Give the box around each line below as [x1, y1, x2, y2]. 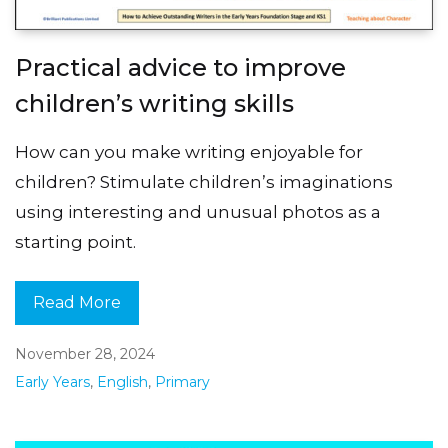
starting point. [15, 231, 136, 252]
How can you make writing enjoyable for [15, 141, 363, 162]
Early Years [15, 372, 90, 391]
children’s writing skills [15, 88, 294, 118]
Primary [155, 372, 210, 391]
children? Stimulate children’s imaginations [15, 171, 393, 192]
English [97, 372, 148, 391]
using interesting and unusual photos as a [15, 201, 381, 222]
